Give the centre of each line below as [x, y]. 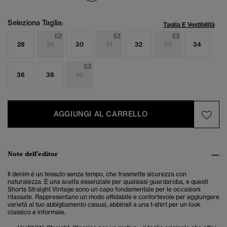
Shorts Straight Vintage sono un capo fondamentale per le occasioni [104, 190]
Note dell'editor [33, 154]
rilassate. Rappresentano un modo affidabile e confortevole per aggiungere [113, 197]
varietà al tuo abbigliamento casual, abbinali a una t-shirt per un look [104, 205]
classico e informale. [37, 212]
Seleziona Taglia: [35, 23]
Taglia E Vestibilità [189, 25]
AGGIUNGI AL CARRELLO [101, 114]
